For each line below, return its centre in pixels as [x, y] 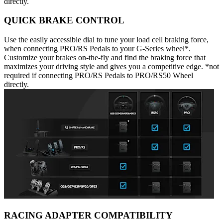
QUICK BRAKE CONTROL [64, 20]
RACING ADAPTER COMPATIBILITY [88, 215]
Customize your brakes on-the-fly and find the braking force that [105, 58]
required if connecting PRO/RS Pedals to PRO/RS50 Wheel [99, 76]
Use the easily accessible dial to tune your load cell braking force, [106, 40]
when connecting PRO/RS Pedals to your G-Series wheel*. [97, 49]
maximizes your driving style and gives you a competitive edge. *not [111, 67]
